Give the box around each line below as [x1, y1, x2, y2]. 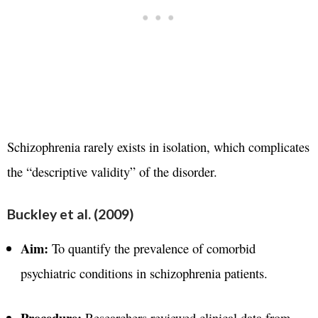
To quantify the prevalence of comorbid [48, 238, 256, 257]
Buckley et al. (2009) [7, 205, 134, 222]
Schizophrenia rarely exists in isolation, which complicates [7, 138, 309, 156]
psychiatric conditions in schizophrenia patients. [20, 263, 268, 282]
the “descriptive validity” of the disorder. [7, 163, 217, 181]
